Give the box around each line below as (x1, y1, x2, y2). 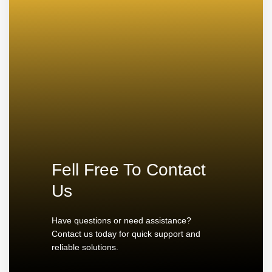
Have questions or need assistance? (52, 216, 191, 225)
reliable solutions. (52, 242, 118, 252)
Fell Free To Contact (52, 160, 206, 179)
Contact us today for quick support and (52, 229, 200, 239)
